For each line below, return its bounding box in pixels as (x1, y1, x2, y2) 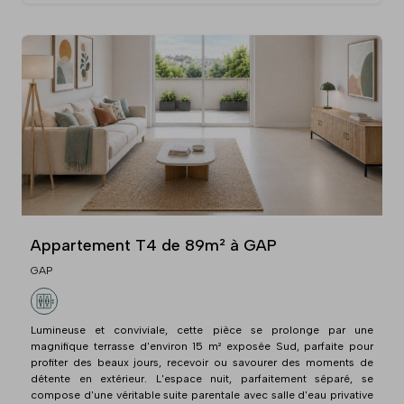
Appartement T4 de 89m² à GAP (31, 234, 277, 255)
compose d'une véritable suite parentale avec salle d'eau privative (31, 388, 373, 401)
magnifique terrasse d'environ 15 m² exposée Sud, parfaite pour (31, 339, 373, 353)
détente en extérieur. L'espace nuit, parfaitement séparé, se (31, 372, 373, 385)
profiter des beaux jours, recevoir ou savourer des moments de (31, 355, 373, 369)
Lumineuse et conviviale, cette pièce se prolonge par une (31, 323, 373, 336)
